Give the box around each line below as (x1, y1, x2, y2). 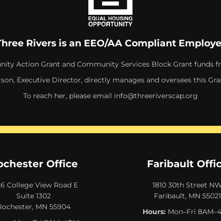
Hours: (142, 207, 166, 216)
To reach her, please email (23, 91, 114, 100)
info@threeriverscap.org (114, 91, 198, 100)
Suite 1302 (16, 191, 51, 200)
